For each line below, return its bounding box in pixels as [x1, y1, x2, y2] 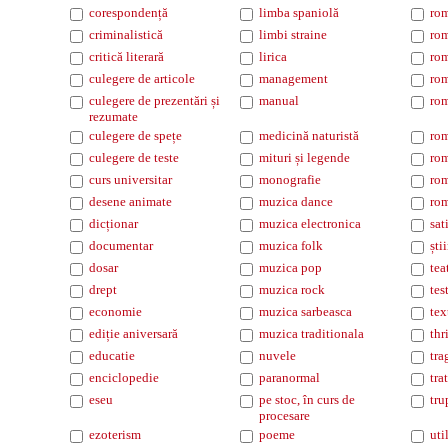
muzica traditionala [259, 326, 364, 341]
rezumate [89, 109, 138, 124]
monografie [259, 172, 321, 187]
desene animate [89, 194, 172, 209]
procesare [259, 408, 310, 423]
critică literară [89, 49, 164, 64]
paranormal [259, 370, 320, 385]
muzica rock [259, 282, 325, 297]
